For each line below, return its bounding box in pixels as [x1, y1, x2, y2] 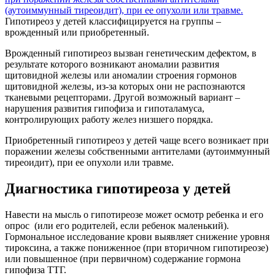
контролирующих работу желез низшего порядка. [5, 114, 213, 125]
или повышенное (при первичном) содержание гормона [5, 254, 241, 265]
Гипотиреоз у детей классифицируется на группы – [5, 16, 221, 27]
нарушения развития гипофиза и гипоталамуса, [5, 103, 204, 114]
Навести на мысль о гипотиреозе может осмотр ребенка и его [5, 209, 263, 220]
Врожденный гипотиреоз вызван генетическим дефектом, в [5, 48, 257, 59]
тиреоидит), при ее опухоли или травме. [5, 157, 174, 168]
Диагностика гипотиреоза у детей [5, 180, 231, 197]
